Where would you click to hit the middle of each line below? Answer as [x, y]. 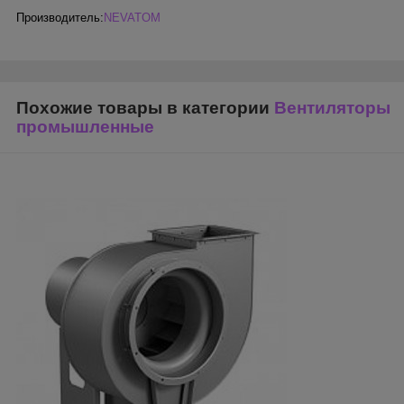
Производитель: [60, 18]
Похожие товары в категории [145, 108]
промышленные [85, 127]
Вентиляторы [332, 108]
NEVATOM [132, 18]
